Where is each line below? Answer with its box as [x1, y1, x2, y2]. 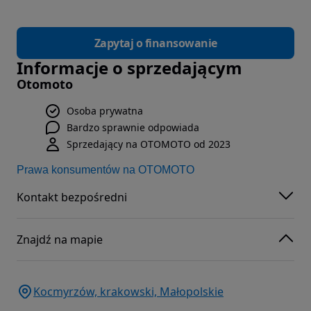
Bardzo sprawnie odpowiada [67, 121, 199, 135]
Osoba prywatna [67, 104, 143, 118]
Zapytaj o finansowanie [94, 35, 217, 51]
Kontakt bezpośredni [17, 189, 127, 205]
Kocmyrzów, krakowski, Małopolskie [33, 283, 224, 299]
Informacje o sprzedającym [17, 56, 242, 80]
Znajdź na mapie [17, 231, 103, 247]
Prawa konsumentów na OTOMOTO [17, 164, 194, 176]
